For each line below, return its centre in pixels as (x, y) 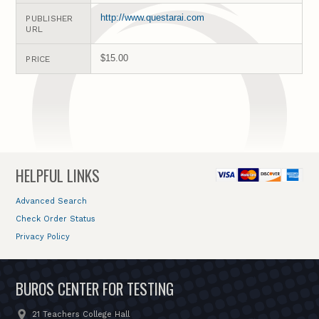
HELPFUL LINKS (58, 175)
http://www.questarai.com (153, 17)
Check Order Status (56, 219)
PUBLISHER (49, 18)
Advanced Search (52, 201)
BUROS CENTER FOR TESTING (95, 288)
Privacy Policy (43, 237)
